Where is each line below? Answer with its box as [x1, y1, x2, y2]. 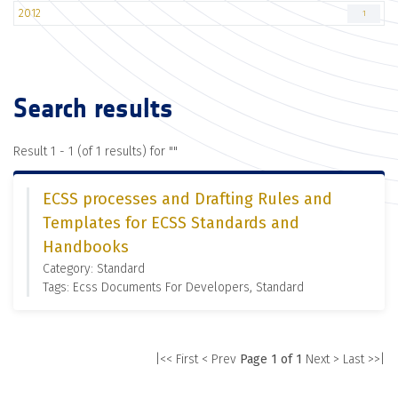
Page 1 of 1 [240, 352, 302, 367]
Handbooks [43, 237, 129, 257]
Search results [13, 92, 173, 124]
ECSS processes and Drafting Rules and [43, 189, 332, 209]
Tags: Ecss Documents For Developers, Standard [43, 280, 304, 295]
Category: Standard [43, 261, 145, 276]
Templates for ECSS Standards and [43, 213, 299, 233]
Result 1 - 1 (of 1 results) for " [13, 144, 173, 159]
